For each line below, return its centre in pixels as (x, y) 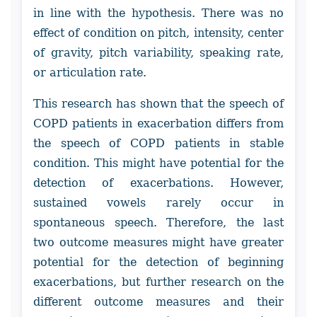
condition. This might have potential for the (158, 163)
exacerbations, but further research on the (158, 282)
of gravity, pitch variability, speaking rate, (158, 53)
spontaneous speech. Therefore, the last (158, 223)
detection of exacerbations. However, (158, 183)
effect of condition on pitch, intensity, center (158, 33)
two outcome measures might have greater (158, 243)
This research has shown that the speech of (158, 104)
